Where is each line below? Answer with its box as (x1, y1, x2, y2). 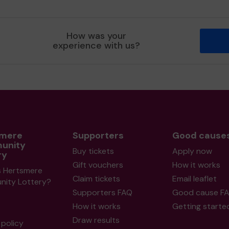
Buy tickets (72, 146, 114, 156)
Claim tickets (72, 173, 120, 184)
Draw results (72, 215, 120, 225)
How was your (66, 30, 127, 42)
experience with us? (53, 39, 141, 52)
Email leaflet (172, 173, 217, 184)
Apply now (172, 146, 212, 156)
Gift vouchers (72, 159, 123, 170)
